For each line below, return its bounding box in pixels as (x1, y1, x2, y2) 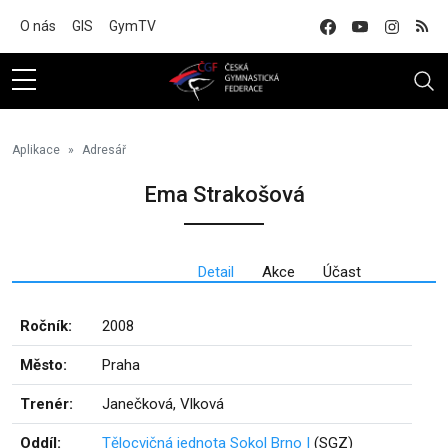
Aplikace (12, 143, 60, 157)
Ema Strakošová (143, 182, 305, 207)
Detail (197, 263, 234, 281)
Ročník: (20, 317, 72, 335)
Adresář (82, 143, 126, 157)
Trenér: (20, 395, 73, 413)
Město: (20, 356, 67, 374)
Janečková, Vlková (102, 395, 224, 413)
